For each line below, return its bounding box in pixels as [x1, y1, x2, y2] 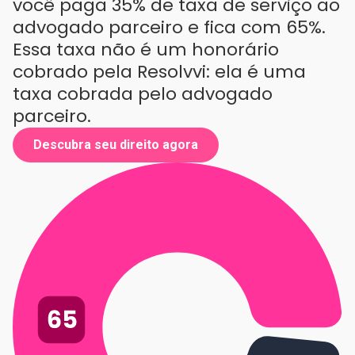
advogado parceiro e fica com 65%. [13, 14, 326, 40]
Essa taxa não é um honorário [13, 36, 279, 62]
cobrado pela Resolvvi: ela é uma [13, 59, 306, 84]
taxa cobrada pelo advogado [13, 81, 273, 106]
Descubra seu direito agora [33, 136, 198, 152]
